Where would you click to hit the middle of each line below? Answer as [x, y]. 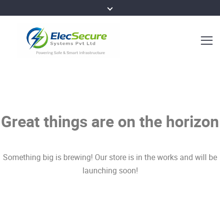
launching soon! [110, 171]
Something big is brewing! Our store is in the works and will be [110, 157]
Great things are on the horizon [110, 121]
